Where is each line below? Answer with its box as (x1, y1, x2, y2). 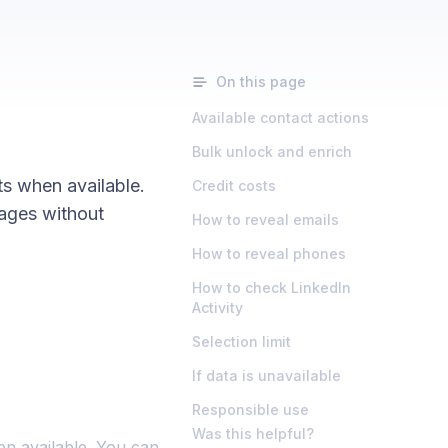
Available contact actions (192, 109, 369, 126)
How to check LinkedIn (192, 279, 351, 296)
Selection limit (192, 333, 291, 350)
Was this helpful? (192, 425, 314, 442)
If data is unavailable (192, 367, 341, 384)
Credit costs (192, 177, 276, 194)
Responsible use (192, 401, 309, 418)
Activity (192, 299, 243, 316)
